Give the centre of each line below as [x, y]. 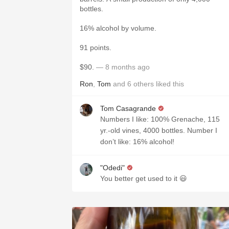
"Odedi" [113, 168]
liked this [169, 84]
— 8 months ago [122, 67]
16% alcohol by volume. [119, 28]
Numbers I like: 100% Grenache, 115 [160, 119]
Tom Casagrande [128, 108]
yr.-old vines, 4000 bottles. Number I [159, 130]
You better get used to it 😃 [144, 178]
